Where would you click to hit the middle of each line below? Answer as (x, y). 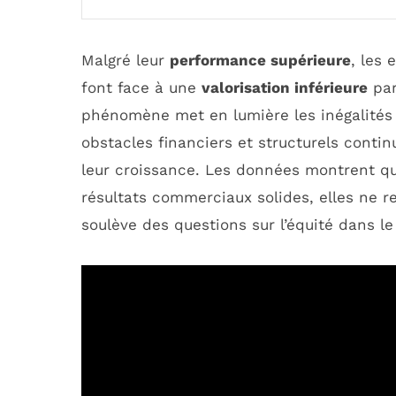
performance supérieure (260, 60)
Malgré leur (126, 60)
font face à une (141, 87)
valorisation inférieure (285, 87)
